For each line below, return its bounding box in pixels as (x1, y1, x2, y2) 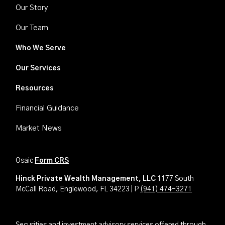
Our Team (16, 24, 49, 32)
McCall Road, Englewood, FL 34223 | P (16, 186, 141, 193)
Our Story (16, 4, 48, 12)
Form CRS (35, 157, 69, 165)
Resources (16, 85, 54, 92)
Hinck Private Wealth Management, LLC (16, 175, 156, 183)
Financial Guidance (16, 104, 79, 113)
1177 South (156, 175, 194, 183)
